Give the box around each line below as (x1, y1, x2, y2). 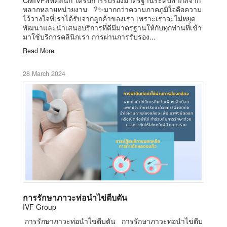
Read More (23, 46, 54, 55)
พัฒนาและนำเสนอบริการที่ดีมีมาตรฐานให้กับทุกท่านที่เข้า (23, 22, 202, 32)
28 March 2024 (23, 68, 65, 78)
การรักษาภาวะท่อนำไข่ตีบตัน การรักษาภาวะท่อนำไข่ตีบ (23, 215, 203, 226)
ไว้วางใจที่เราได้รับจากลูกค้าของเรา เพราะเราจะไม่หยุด (23, 13, 196, 23)
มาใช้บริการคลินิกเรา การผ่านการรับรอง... (23, 31, 156, 42)
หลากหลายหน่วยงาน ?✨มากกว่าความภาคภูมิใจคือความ (23, 4, 202, 14)
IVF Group (23, 201, 56, 212)
